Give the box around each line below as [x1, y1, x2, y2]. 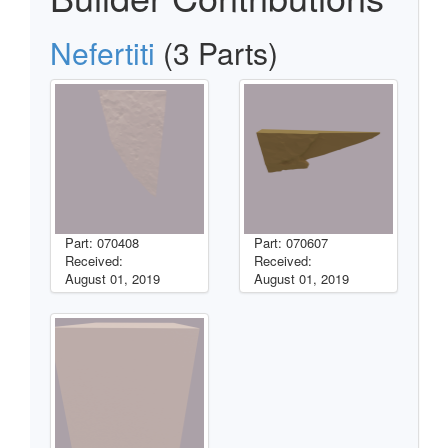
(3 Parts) [155, 31, 278, 74]
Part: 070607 [254, 233, 328, 252]
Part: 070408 [65, 233, 139, 252]
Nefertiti [50, 31, 155, 74]
